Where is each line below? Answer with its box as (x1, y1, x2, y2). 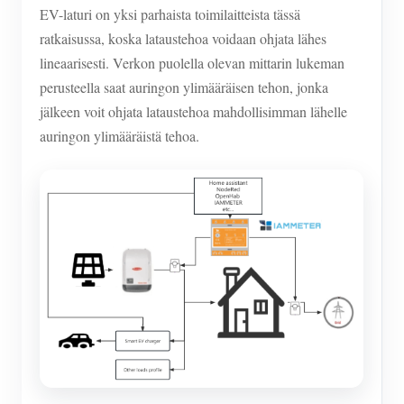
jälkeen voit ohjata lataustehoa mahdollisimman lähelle (40, 102, 347, 121)
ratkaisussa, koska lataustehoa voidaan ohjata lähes (40, 29, 326, 48)
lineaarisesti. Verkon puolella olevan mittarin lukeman (40, 53, 344, 72)
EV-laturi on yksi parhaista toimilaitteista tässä (40, 5, 300, 23)
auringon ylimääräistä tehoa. (40, 126, 199, 145)
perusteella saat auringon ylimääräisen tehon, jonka (40, 78, 328, 96)
